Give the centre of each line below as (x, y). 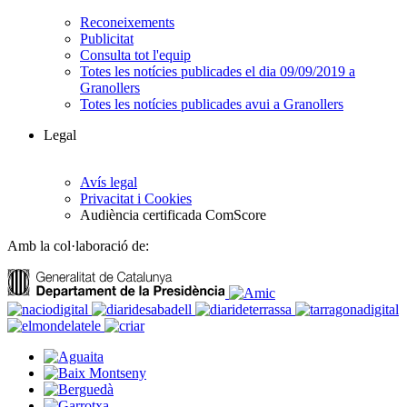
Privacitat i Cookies (136, 199)
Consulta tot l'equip (135, 55)
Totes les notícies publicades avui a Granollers (212, 104)
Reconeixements (127, 23)
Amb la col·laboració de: (78, 246)
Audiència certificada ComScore (173, 215)
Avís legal (109, 183)
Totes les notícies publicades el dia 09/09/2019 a (218, 72)
